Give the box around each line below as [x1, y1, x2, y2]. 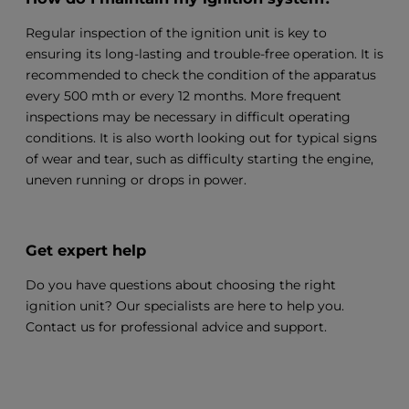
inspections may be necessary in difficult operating [26, 109, 351, 126]
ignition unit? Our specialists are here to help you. [26, 298, 344, 315]
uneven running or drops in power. [26, 172, 246, 189]
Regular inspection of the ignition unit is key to [26, 25, 327, 42]
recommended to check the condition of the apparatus [26, 67, 376, 84]
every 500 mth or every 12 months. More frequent [26, 88, 341, 105]
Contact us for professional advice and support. [26, 319, 327, 336]
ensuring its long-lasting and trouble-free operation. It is [26, 46, 383, 63]
